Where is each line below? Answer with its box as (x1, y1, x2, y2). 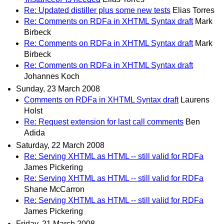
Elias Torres (172, 5, 214, 14)
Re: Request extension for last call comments (24, 117, 183, 126)
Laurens (180, 95, 209, 104)
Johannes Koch (24, 71, 79, 80)
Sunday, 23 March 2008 (16, 84, 100, 93)
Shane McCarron (24, 184, 84, 193)
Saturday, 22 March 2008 (16, 140, 104, 149)
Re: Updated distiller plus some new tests (24, 5, 170, 14)
